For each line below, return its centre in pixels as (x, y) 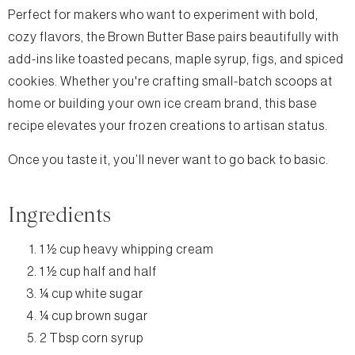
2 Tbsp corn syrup (92, 338)
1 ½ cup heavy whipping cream (127, 249)
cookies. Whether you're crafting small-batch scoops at (170, 81)
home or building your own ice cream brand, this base (162, 103)
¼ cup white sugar (92, 294)
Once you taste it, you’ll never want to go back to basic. (168, 160)
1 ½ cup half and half (98, 271)
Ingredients (60, 214)
